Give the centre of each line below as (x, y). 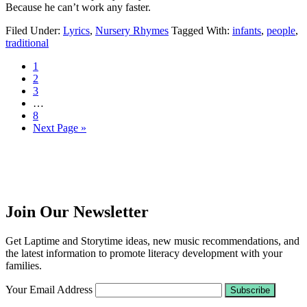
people (281, 30)
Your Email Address (49, 289)
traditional (27, 42)
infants (247, 30)
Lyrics (76, 30)
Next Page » (60, 127)
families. (24, 265)
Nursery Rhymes (132, 30)
